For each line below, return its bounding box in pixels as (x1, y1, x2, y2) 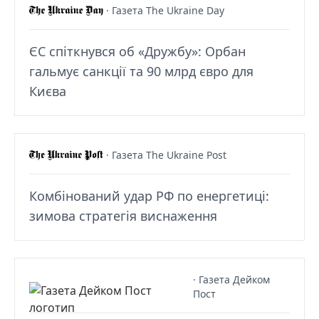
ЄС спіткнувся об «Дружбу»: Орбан (29, 42, 246, 60)
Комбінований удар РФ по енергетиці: (29, 187, 269, 204)
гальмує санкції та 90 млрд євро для (29, 62, 253, 80)
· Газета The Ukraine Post (106, 147, 227, 162)
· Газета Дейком (193, 272, 271, 286)
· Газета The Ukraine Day (105, 3, 224, 17)
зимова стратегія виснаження (29, 206, 217, 224)
